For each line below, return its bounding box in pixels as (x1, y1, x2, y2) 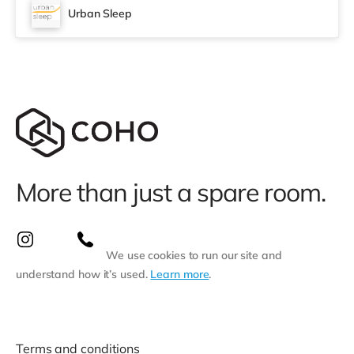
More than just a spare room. (16, 176, 326, 208)
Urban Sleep (68, 6, 132, 21)
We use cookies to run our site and (106, 248, 282, 262)
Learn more (150, 267, 209, 281)
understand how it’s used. (16, 267, 151, 281)
